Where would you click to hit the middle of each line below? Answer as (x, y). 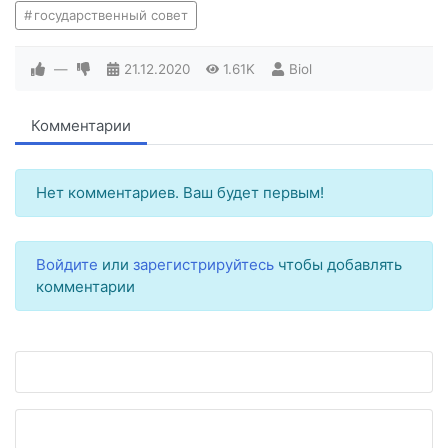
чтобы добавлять (338, 264)
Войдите (67, 264)
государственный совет (110, 15)
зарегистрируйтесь (203, 264)
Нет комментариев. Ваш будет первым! (180, 192)
